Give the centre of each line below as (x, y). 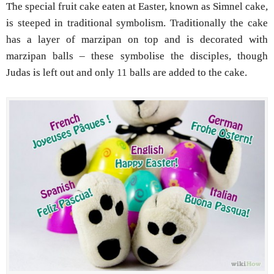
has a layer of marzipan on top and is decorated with (137, 39)
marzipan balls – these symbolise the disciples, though (137, 56)
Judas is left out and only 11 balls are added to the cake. (127, 72)
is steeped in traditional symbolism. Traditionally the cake (137, 23)
